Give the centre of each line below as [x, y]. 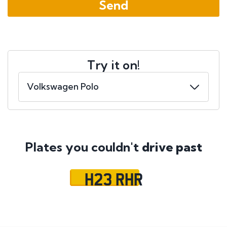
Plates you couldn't [83, 147]
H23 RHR [113, 179]
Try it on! [113, 65]
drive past [172, 147]
